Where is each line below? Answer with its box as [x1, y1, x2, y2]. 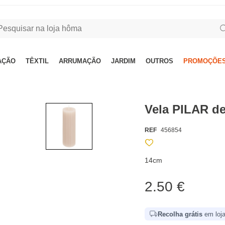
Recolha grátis [158, 210, 203, 218]
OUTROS [146, 57, 173, 65]
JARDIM [111, 57, 136, 65]
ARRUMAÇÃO [59, 57, 101, 65]
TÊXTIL [26, 57, 49, 65]
